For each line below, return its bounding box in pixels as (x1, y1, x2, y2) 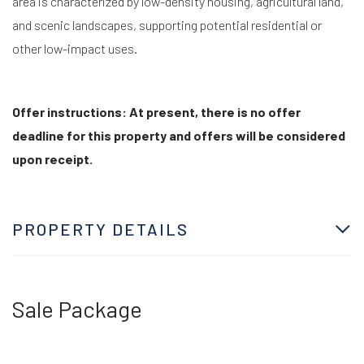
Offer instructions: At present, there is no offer (12, 103, 301, 119)
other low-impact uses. (12, 40, 137, 56)
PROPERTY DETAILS (12, 219, 188, 239)
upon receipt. (12, 150, 93, 167)
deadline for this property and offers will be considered (12, 127, 345, 143)
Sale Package (12, 294, 142, 323)
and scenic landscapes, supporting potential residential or (12, 16, 322, 32)
